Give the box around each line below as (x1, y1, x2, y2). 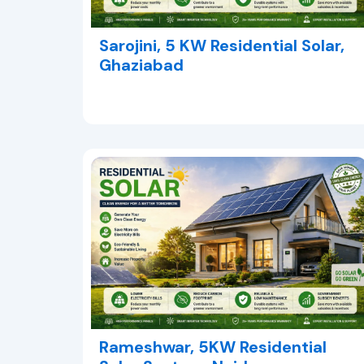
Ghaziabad (99, 54, 184, 76)
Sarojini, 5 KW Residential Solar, (99, 35, 344, 57)
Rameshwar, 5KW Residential (99, 336, 327, 358)
